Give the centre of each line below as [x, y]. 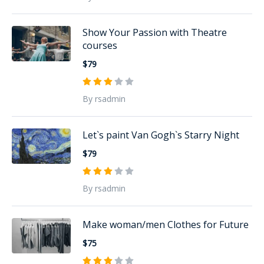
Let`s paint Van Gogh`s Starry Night [161, 135]
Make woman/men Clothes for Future [166, 224]
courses [100, 45]
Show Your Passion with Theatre [155, 32]
